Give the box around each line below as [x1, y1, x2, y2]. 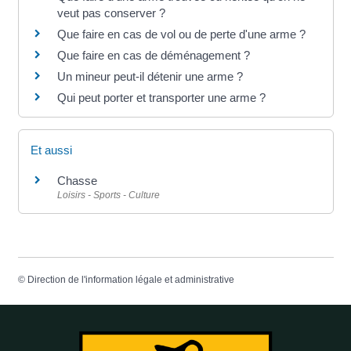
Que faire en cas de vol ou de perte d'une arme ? [56, 27, 306, 42]
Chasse [56, 174, 97, 188]
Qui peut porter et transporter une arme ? [56, 91, 266, 105]
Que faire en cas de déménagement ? [56, 49, 250, 63]
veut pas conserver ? [56, 6, 165, 20]
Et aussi [30, 143, 72, 157]
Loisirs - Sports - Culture [56, 190, 160, 201]
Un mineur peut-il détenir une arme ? [56, 70, 243, 84]
